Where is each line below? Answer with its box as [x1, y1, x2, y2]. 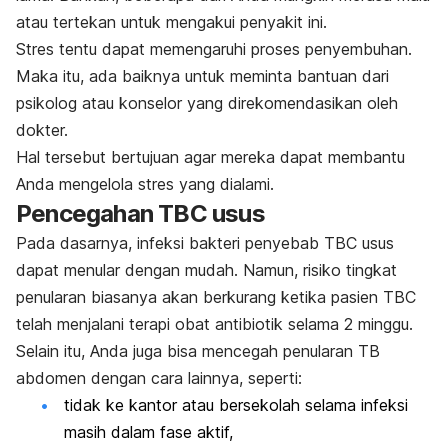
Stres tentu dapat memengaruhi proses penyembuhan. [16, 38, 412, 59]
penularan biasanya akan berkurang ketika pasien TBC [16, 286, 416, 307]
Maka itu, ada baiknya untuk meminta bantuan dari [16, 65, 389, 86]
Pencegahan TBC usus [16, 198, 265, 228]
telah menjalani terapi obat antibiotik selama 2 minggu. [16, 313, 418, 334]
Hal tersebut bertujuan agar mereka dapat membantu [16, 146, 405, 167]
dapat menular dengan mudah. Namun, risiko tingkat [16, 259, 397, 280]
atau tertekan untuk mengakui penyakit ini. [16, 11, 332, 32]
